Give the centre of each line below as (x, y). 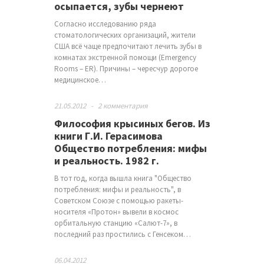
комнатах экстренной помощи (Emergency (125, 57)
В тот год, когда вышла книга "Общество (123, 178)
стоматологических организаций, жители (125, 35)
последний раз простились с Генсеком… (122, 234)
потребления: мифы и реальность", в (117, 189)
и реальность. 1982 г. (106, 161)
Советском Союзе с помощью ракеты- (118, 201)
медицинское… (80, 80)
